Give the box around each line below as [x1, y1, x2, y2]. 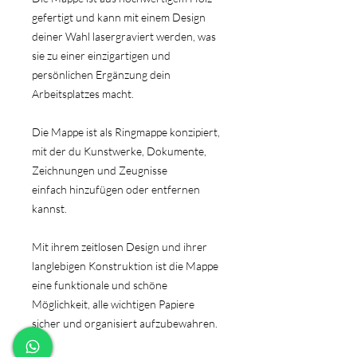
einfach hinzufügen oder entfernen [32, 182, 200, 197]
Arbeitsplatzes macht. [32, 87, 134, 101]
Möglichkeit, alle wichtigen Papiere [32, 297, 194, 312]
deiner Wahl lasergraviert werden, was [32, 29, 216, 44]
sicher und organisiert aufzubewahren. [32, 316, 220, 331]
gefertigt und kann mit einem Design [32, 10, 206, 25]
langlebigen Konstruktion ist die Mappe [32, 259, 218, 273]
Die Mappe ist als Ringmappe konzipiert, [32, 125, 220, 139]
